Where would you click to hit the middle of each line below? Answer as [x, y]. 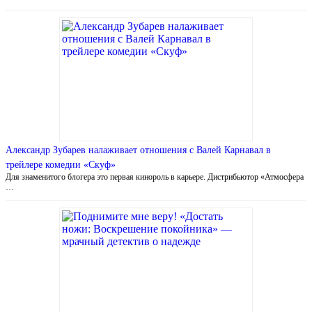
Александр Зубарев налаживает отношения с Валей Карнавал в [138, 150]
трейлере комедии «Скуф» [61, 164]
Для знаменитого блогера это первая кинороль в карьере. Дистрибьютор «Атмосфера [155, 177]
